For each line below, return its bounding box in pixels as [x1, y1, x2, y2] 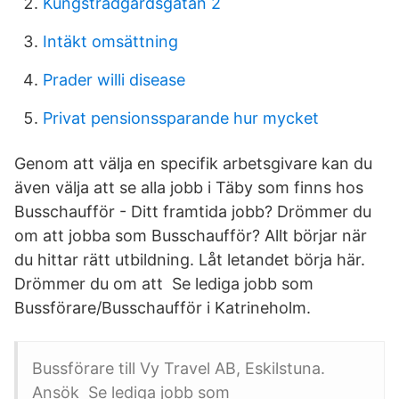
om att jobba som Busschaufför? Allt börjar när [14, 226, 367, 245]
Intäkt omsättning [43, 32, 178, 51]
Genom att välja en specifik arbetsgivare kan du [14, 154, 372, 173]
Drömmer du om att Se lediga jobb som [14, 274, 313, 293]
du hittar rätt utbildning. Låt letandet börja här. [14, 250, 365, 269]
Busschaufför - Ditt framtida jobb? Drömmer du [14, 202, 371, 221]
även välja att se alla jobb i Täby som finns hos [14, 178, 368, 197]
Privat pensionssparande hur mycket [43, 109, 319, 127]
